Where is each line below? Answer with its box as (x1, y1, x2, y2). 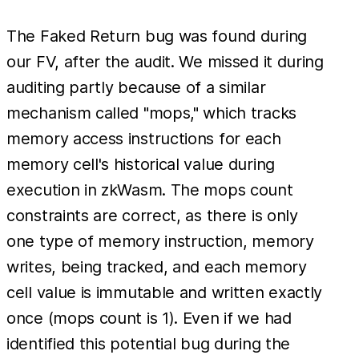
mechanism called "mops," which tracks (6, 103, 296, 123)
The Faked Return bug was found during (6, 26, 307, 46)
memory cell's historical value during (6, 155, 275, 175)
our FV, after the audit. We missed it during (6, 52, 324, 72)
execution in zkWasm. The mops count (6, 180, 293, 200)
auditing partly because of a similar (6, 78, 266, 98)
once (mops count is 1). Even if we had (6, 309, 292, 329)
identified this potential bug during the (6, 334, 291, 354)
